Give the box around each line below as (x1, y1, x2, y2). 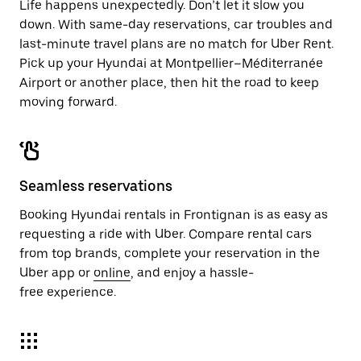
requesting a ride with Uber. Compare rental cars (19, 226, 312, 242)
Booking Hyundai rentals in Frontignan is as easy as (19, 207, 328, 222)
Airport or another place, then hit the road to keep (19, 75, 319, 90)
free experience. (19, 284, 116, 300)
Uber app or (19, 265, 93, 280)
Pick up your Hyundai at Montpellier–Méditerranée (19, 56, 323, 71)
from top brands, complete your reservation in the (19, 246, 320, 261)
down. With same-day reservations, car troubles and (19, 17, 333, 32)
